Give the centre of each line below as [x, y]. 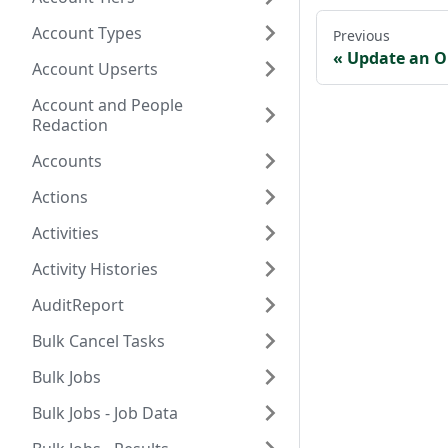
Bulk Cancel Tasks [98, 340]
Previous [361, 36]
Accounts [67, 160]
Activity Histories [95, 268]
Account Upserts [95, 68]
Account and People [107, 104]
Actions [60, 196]
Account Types [87, 32]
